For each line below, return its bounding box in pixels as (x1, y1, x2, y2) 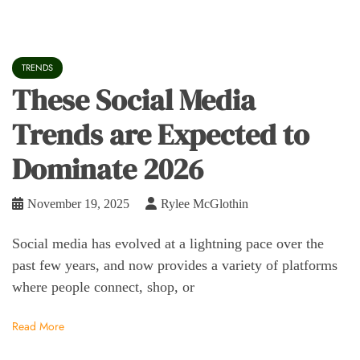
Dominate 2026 (12, 149, 203, 190)
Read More (12, 317, 64, 334)
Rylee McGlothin (161, 197, 248, 211)
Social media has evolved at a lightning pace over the (12, 235, 324, 252)
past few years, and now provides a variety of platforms (12, 257, 337, 274)
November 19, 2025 (27, 197, 129, 211)
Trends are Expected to (12, 115, 309, 155)
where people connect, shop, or (12, 279, 194, 296)
